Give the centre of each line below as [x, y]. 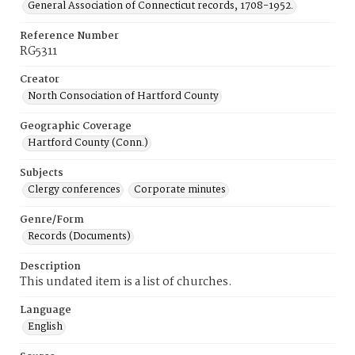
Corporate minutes [180, 190]
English [45, 327]
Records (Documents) [79, 237]
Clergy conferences [74, 190]
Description [50, 267]
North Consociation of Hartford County [123, 96]
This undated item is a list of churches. [126, 282]
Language [46, 310]
